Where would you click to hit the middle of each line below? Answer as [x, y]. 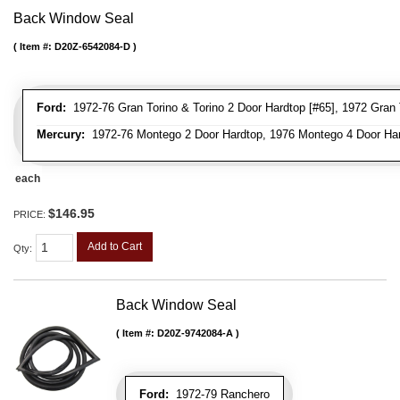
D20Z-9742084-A [195, 333]
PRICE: [31, 214]
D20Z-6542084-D [92, 46]
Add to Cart [115, 246]
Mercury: [61, 134]
